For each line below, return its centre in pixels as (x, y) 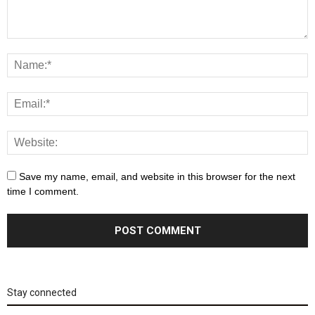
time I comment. (43, 191)
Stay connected (42, 292)
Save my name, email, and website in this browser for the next (157, 176)
